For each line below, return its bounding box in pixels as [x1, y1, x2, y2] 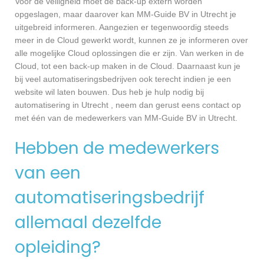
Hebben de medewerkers [15, 137, 219, 160]
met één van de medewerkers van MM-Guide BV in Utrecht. [15, 113, 237, 123]
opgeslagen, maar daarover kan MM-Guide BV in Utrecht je [15, 9, 236, 19]
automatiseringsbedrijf [15, 186, 204, 210]
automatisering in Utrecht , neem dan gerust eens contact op [15, 100, 241, 110]
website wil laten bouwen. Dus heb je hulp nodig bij [15, 87, 204, 97]
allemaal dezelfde [15, 211, 161, 235]
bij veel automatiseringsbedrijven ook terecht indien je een [15, 74, 231, 84]
